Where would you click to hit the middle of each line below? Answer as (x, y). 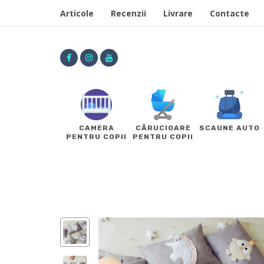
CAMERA (96, 128)
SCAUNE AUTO (230, 128)
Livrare (178, 13)
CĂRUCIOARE (163, 128)
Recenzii (128, 13)
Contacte (230, 13)
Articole (77, 13)
